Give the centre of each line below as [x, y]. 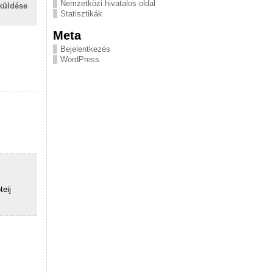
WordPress [80, 59]
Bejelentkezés [85, 49]
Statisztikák [81, 14]
